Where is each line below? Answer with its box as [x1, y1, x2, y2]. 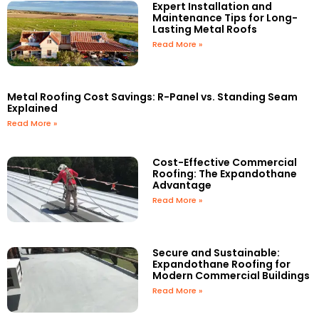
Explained [7, 101, 58, 116]
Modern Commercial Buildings [152, 268, 310, 283]
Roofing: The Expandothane [152, 167, 298, 182]
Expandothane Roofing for [152, 257, 291, 272]
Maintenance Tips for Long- [152, 11, 298, 26]
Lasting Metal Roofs [152, 22, 258, 37]
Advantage [152, 178, 212, 193]
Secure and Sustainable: [152, 246, 281, 261]
